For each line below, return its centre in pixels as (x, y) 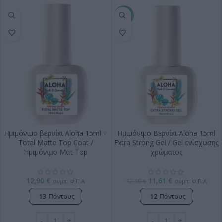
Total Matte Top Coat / (55, 142)
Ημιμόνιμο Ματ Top (55, 152)
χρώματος (166, 152)
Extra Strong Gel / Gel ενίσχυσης (166, 142)
